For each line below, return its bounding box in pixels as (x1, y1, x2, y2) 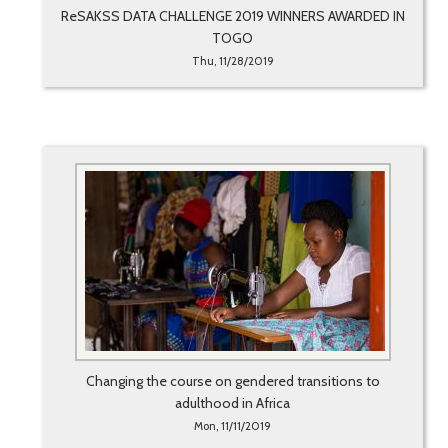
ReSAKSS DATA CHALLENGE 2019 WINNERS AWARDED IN (60, 7, 405, 26)
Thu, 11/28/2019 (191, 54, 274, 69)
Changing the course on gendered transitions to (85, 372, 380, 391)
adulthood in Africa (175, 394, 291, 413)
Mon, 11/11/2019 (194, 419, 272, 434)
